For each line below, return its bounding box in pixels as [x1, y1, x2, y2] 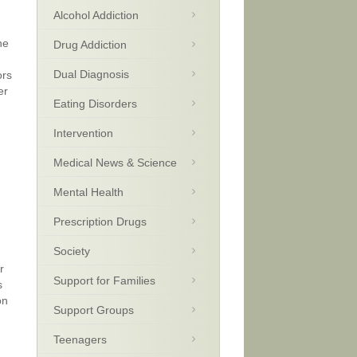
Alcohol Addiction [53, 9, 139, 22]
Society [53, 245, 90, 257]
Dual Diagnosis [53, 68, 129, 80]
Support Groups [53, 304, 134, 316]
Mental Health [53, 186, 124, 198]
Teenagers [53, 333, 107, 346]
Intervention [53, 127, 113, 139]
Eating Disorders [53, 97, 137, 110]
